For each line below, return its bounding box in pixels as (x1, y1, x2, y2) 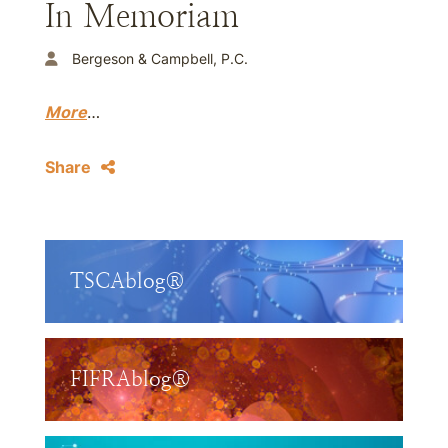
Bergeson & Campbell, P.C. (72, 50, 248, 67)
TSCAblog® (70, 269, 185, 293)
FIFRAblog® (70, 367, 191, 391)
